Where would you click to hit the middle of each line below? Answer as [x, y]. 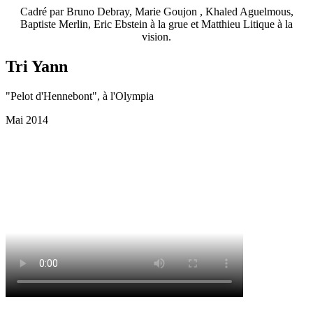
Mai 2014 [27, 120]
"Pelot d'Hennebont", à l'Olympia [80, 96]
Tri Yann [37, 67]
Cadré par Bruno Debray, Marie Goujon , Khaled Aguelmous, [156, 12]
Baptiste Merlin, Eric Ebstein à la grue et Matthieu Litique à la [156, 24]
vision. [156, 37]
